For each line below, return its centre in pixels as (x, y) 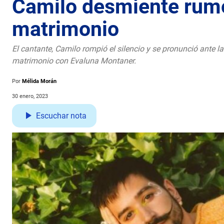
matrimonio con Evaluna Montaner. (74, 60)
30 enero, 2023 (30, 96)
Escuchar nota (61, 115)
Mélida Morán (39, 81)
